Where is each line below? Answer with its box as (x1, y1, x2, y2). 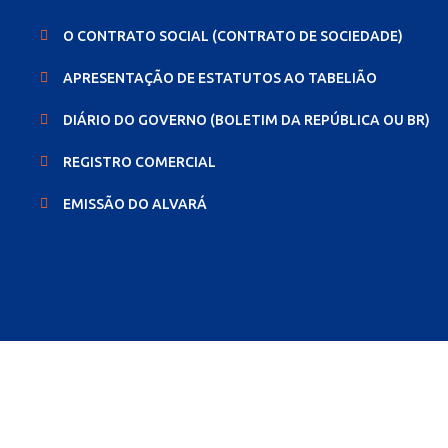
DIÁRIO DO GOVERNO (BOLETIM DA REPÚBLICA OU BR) (62, 112, 430, 128)
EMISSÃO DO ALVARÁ (62, 196, 207, 212)
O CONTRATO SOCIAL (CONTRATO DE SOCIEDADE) (62, 28, 406, 44)
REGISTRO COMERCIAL (62, 154, 216, 170)
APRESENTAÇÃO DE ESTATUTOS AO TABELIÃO (62, 70, 377, 86)
